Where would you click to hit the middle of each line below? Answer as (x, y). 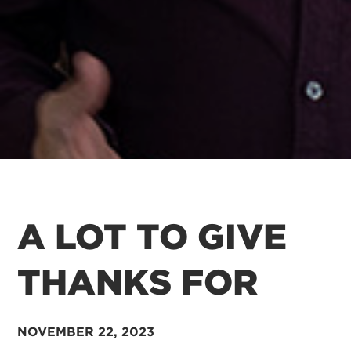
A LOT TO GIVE (152, 237)
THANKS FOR (138, 282)
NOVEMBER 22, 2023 (86, 332)
